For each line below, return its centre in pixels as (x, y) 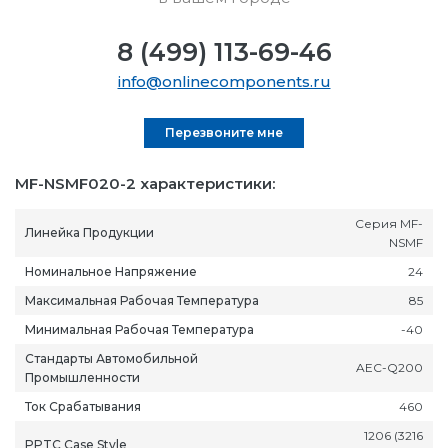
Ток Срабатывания (83, 406)
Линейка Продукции (89, 232)
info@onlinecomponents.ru (224, 81)
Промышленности (82, 377)
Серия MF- (389, 223)
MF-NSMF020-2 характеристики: (145, 183)
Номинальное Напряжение (111, 271)
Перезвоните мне (224, 132)
